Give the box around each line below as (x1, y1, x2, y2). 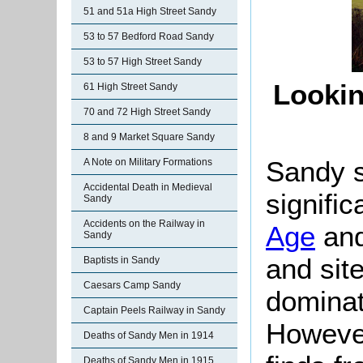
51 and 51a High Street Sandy (83, 6, 216, 17)
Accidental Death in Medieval (83, 181, 212, 193)
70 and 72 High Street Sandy (83, 106, 211, 117)
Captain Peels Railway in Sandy (83, 305, 225, 316)
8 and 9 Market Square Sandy (83, 131, 215, 143)
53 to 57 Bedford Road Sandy (83, 31, 214, 42)
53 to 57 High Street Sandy (83, 56, 202, 67)
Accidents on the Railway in (83, 218, 205, 229)
